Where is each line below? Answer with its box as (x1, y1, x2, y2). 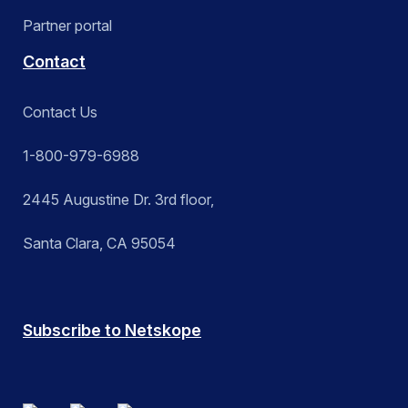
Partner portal (23, 16, 112, 36)
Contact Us (23, 103, 97, 122)
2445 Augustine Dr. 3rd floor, (23, 190, 214, 209)
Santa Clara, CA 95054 (23, 234, 176, 253)
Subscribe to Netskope (23, 321, 201, 341)
